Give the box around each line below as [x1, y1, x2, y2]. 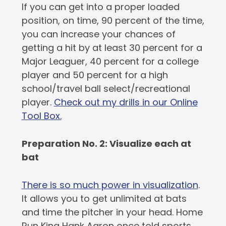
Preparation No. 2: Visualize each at [21, 137, 191, 150]
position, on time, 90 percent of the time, [21, 14, 204, 27]
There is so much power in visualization [21, 179, 198, 191]
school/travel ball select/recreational [21, 82, 190, 95]
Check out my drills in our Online [53, 96, 198, 108]
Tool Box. [21, 109, 62, 122]
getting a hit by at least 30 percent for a [21, 41, 202, 54]
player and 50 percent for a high [21, 69, 168, 81]
